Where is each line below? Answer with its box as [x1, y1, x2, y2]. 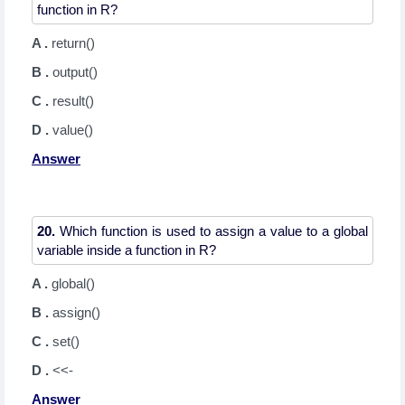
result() [52, 93, 94, 108]
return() [52, 35, 95, 51]
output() [52, 64, 98, 80]
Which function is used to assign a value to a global [55, 223, 368, 239]
